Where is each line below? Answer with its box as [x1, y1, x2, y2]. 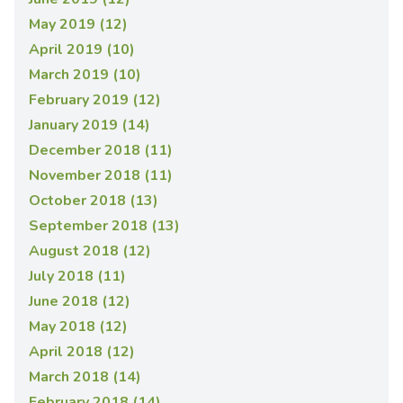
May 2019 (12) [29, 14, 128, 35]
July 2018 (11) [29, 266, 126, 287]
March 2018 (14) [29, 367, 141, 388]
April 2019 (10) [29, 40, 135, 60]
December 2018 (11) [29, 140, 173, 161]
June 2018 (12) [29, 291, 130, 312]
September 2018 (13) [29, 216, 180, 237]
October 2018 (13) [29, 191, 158, 211]
